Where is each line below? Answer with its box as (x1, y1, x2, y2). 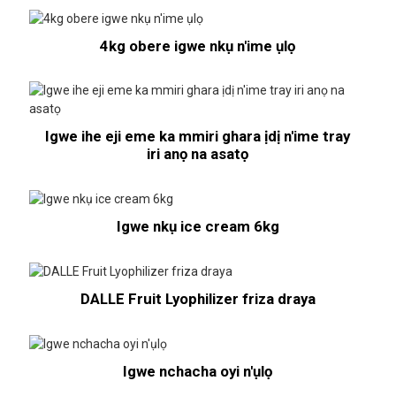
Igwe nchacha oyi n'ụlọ (123, 362, 273, 380)
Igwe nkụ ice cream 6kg (116, 217, 279, 236)
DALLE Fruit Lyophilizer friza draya (80, 289, 316, 308)
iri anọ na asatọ (147, 145, 249, 164)
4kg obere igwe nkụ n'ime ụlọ (100, 37, 296, 56)
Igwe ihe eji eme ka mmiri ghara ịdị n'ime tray (45, 127, 351, 146)
